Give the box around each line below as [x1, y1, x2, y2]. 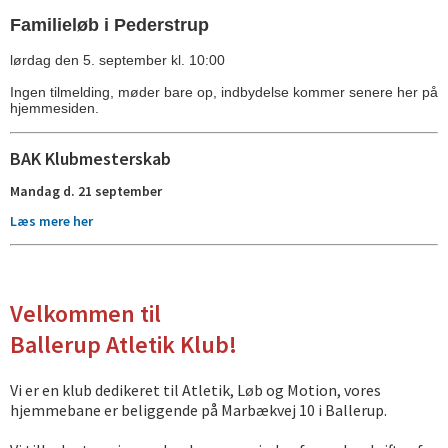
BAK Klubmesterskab [10, 147, 171, 171]
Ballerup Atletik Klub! [10, 329, 237, 361]
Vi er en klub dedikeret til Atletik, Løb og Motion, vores [10, 380, 381, 401]
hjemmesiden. [10, 100, 99, 117]
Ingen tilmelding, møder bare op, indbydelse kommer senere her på [10, 84, 438, 101]
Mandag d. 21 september [10, 182, 162, 201]
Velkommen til [10, 298, 166, 330]
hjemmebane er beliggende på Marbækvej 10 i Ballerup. [10, 400, 390, 421]
